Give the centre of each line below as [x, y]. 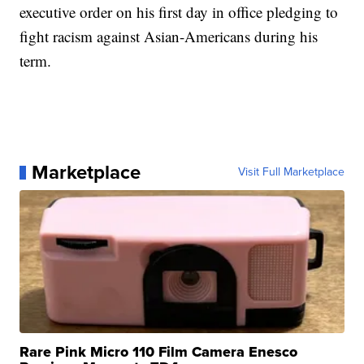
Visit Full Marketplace [291, 172]
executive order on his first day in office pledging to [179, 12]
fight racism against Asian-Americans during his [169, 37]
